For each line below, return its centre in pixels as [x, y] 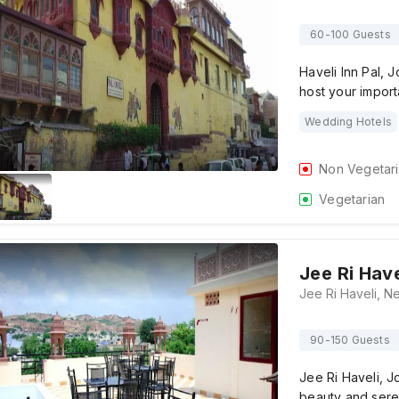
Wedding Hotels [348, 121]
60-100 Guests [350, 34]
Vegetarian [352, 199]
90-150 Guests [350, 340]
